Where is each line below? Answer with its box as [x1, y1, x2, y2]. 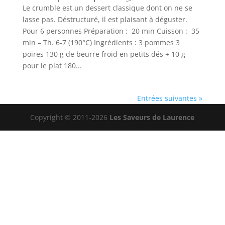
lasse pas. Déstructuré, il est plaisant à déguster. [22, 15, 187, 25]
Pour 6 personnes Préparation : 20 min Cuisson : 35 [22, 26, 199, 36]
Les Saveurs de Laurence [109, 113, 195, 123]
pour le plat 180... [22, 61, 82, 71]
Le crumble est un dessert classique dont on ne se [22, 3, 192, 13]
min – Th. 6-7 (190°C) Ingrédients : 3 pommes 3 [22, 38, 180, 48]
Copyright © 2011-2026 [30, 113, 110, 123]
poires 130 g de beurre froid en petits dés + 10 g [22, 49, 185, 59]
